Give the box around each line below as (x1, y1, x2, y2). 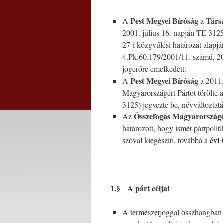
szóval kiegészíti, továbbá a (122, 135, 210, 145)
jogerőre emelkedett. (122, 63, 186, 74)
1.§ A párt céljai (111, 182, 169, 194)
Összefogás (134, 111, 170, 122)
